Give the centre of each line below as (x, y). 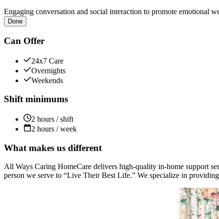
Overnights (48, 70)
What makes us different (53, 148)
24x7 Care (47, 61)
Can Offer (24, 41)
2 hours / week (54, 129)
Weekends (47, 80)
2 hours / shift (52, 119)
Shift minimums (36, 99)
